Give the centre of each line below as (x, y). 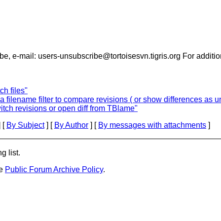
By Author (71, 125)
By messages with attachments (152, 125)
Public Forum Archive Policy (54, 169)
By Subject (25, 125)
